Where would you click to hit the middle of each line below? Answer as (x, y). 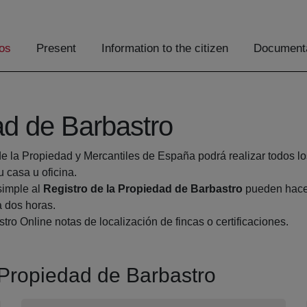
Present (56, 49)
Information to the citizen (165, 49)
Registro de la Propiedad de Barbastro (143, 189)
